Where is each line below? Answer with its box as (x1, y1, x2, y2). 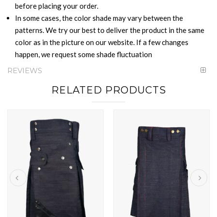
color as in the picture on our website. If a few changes (15, 37, 188, 46)
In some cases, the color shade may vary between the (15, 13, 183, 22)
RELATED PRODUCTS (51, 84, 166, 96)
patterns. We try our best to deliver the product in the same (15, 25, 204, 34)
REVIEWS (7, 65, 42, 75)
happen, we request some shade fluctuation (15, 49, 152, 59)
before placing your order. (15, 1, 98, 10)
